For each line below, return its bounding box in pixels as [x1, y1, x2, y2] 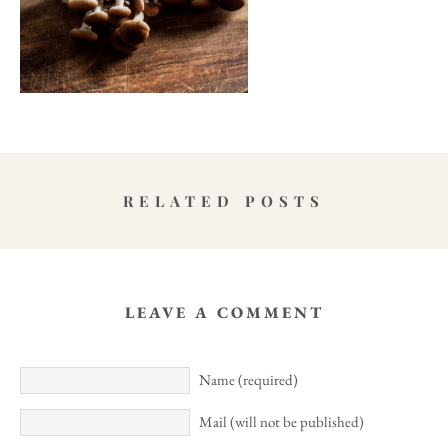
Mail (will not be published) [199, 411, 364, 431]
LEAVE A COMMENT [124, 301, 324, 323]
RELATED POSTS [123, 190, 325, 211]
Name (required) [199, 369, 298, 389]
